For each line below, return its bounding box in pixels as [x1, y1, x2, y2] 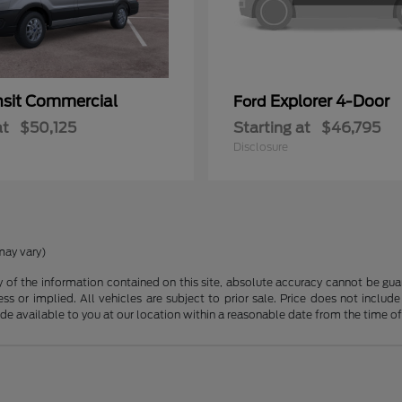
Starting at [233, 118, 310, 136]
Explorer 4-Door [270, 92, 389, 110]
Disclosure [233, 139, 288, 153]
